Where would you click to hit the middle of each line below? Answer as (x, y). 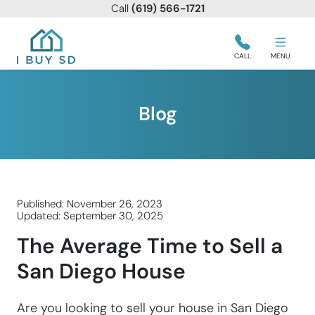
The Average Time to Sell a (150, 246)
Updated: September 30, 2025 (90, 216)
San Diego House (101, 271)
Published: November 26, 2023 (90, 204)
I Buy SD (35, 51)
